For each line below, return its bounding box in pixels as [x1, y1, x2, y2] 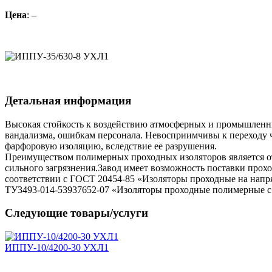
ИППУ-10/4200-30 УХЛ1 [5, 242, 109, 253]
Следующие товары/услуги [5, 206, 148, 220]
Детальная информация [5, 94, 131, 107]
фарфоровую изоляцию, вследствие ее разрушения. [5, 140, 217, 151]
